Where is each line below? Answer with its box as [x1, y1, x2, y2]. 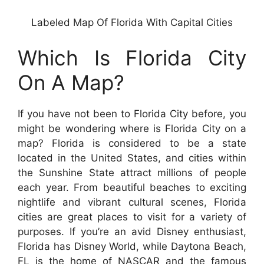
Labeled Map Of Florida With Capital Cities [31, 16, 233, 29]
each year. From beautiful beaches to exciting [18, 181, 246, 193]
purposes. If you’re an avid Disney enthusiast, [18, 225, 246, 237]
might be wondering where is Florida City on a [18, 122, 246, 134]
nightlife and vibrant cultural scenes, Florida [18, 196, 246, 208]
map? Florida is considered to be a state [18, 137, 246, 149]
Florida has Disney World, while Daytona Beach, [18, 240, 246, 252]
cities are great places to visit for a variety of [18, 210, 246, 223]
